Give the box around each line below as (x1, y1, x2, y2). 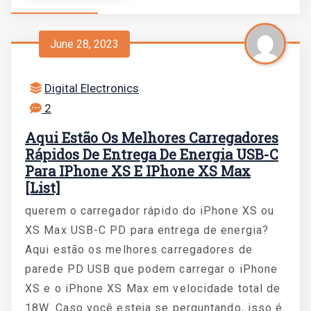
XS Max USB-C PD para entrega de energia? (25, 224, 269, 237)
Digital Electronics (44, 81, 139, 95)
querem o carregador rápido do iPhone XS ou (25, 204, 275, 217)
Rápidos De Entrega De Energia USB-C (25, 145, 278, 163)
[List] (25, 178, 60, 196)
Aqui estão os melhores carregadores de (25, 243, 253, 256)
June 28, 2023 (50, 37, 119, 51)
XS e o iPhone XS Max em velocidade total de (25, 282, 281, 295)
